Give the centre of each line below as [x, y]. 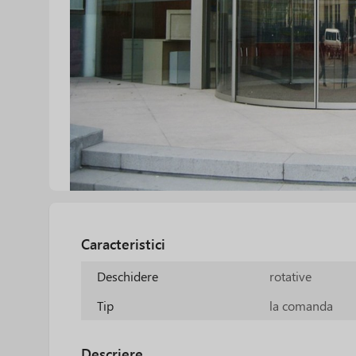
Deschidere [128, 276]
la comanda [301, 306]
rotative [290, 276]
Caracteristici [123, 244]
